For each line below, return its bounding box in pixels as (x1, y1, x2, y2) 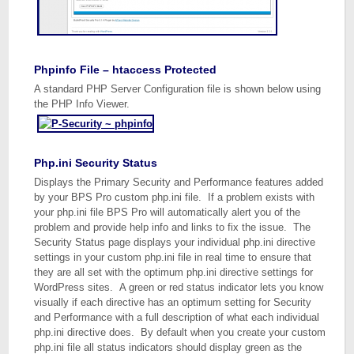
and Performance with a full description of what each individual (34, 311, 320, 323)
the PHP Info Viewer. (34, 98, 130, 110)
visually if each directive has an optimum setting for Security (34, 296, 312, 308)
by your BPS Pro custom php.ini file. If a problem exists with (34, 191, 315, 203)
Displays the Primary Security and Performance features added (34, 176, 324, 188)
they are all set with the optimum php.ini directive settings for (34, 266, 314, 278)
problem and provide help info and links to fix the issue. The (34, 221, 311, 233)
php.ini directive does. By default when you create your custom (34, 326, 326, 338)
